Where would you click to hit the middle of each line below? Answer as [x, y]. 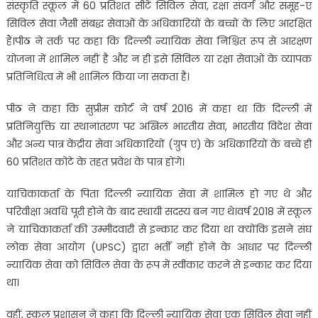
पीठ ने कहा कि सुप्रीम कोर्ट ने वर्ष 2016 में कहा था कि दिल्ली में [159, 108]
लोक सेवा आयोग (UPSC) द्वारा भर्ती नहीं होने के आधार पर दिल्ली [159, 247]
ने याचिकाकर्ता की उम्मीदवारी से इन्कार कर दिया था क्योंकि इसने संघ [159, 229]
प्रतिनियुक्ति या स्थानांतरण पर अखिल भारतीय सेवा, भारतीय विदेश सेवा [159, 126]
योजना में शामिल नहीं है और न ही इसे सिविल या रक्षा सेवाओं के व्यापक [159, 59]
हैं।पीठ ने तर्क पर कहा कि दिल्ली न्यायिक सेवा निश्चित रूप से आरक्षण [159, 41]
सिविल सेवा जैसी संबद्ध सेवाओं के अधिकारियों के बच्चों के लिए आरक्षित [159, 23]
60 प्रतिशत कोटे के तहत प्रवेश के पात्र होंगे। [95, 161]
